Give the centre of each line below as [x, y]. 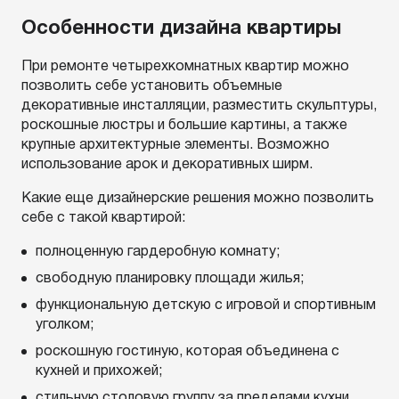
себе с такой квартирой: [103, 218]
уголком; [65, 325]
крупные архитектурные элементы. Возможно [175, 145]
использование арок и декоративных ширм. [167, 165]
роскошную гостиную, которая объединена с [187, 352]
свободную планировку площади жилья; [170, 279]
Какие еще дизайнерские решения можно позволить [198, 199]
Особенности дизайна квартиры [181, 28]
